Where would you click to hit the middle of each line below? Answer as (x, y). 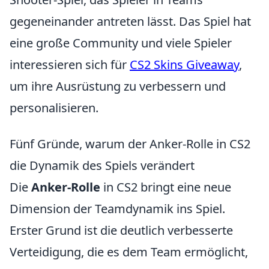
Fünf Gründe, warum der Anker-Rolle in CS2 (130, 144)
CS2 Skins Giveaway (184, 65)
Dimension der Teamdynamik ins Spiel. (117, 209)
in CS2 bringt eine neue (166, 187)
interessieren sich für (70, 65)
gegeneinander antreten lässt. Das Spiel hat (130, 21)
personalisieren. (54, 108)
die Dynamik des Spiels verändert (102, 165)
